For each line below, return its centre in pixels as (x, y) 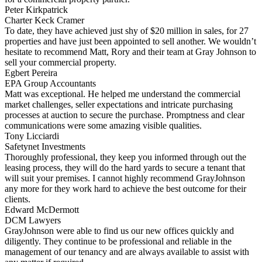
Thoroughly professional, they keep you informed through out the (125, 157)
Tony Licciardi (32, 136)
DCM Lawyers (33, 220)
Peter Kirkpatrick (36, 9)
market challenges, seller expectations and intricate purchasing (119, 104)
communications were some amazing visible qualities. (103, 125)
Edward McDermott (42, 209)
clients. (18, 199)
